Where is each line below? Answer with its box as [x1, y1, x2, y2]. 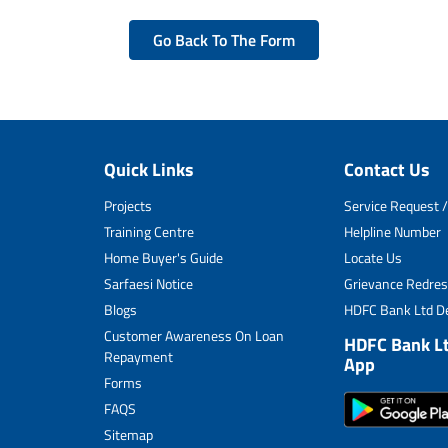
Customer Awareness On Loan [104, 325, 284, 346]
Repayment [104, 346, 173, 367]
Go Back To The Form [153, 28, 295, 52]
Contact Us [344, 156, 430, 183]
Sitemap [104, 424, 153, 445]
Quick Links [104, 156, 194, 183]
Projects [104, 195, 152, 216]
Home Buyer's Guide [104, 247, 223, 268]
